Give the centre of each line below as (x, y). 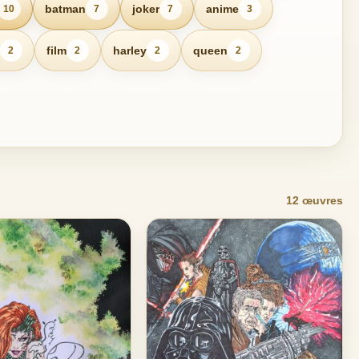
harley (129, 50)
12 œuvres (315, 200)
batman (65, 8)
